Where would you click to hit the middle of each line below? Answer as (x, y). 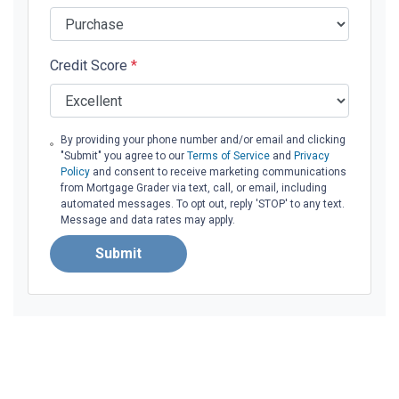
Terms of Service (228, 156)
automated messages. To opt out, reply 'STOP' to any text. (202, 204)
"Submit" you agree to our (123, 156)
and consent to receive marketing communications (218, 172)
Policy (75, 172)
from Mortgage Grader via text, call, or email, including (193, 188)
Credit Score (90, 66)
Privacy (311, 156)
